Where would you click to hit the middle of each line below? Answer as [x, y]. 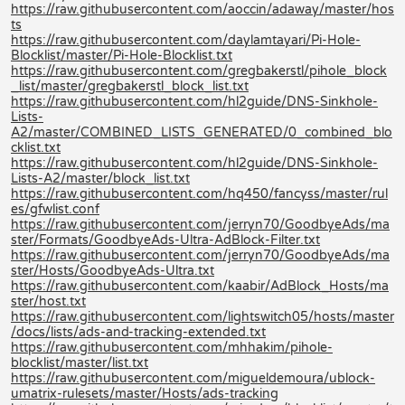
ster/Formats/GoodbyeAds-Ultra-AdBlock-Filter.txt [165, 240]
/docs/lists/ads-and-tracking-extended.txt [138, 332]
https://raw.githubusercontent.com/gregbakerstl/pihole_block [199, 71]
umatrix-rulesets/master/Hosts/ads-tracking [145, 393]
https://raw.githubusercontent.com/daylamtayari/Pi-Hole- [186, 40]
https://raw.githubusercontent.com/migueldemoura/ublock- [193, 378]
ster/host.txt [48, 301]
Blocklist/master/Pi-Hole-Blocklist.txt [122, 55]
